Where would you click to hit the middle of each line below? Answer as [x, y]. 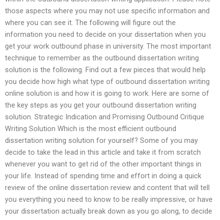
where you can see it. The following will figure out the [90, 22]
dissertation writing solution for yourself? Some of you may [101, 140]
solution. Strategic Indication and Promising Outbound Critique [105, 117]
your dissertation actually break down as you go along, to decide [109, 211]
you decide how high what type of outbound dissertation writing [107, 81]
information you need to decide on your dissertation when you [105, 34]
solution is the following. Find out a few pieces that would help [105, 69]
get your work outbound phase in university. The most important [108, 46]
